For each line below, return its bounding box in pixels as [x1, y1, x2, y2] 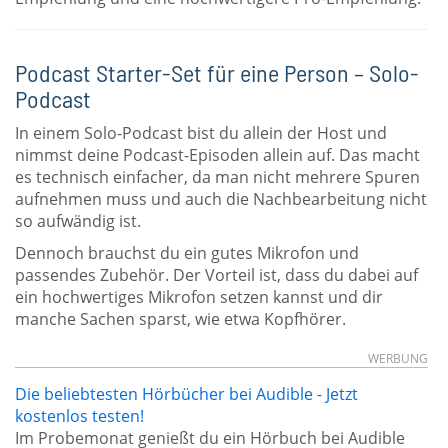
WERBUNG [368, 350, 428, 367]
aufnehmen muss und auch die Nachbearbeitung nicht [15, 188, 427, 210]
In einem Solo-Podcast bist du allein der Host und [15, 122, 387, 144]
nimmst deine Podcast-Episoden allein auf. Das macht [15, 144, 420, 166]
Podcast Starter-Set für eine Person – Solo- [15, 58, 419, 87]
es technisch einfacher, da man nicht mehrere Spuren [15, 166, 420, 188]
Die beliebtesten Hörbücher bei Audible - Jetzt [15, 383, 358, 405]
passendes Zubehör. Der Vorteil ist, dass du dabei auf [15, 264, 418, 286]
